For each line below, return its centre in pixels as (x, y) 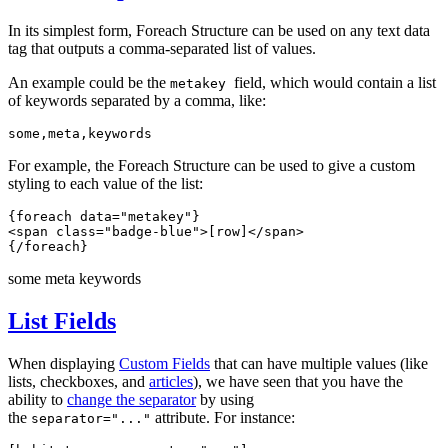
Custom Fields (164, 363)
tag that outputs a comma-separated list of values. (162, 48)
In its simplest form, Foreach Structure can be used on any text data (219, 30)
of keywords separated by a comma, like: (137, 100)
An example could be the (89, 82)
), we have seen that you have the (298, 381)
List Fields (62, 320)
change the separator (131, 399)
